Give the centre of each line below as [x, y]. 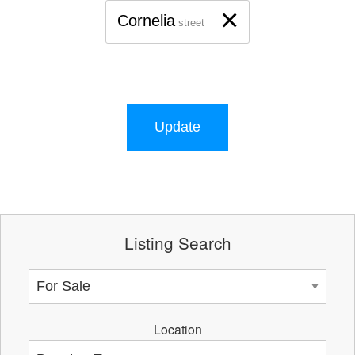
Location [177, 329]
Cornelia [146, 20]
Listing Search [177, 243]
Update [177, 126]
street [191, 23]
